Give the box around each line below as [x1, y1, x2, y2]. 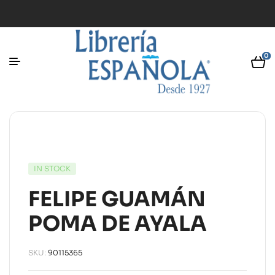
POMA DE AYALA [28, 211, 207, 238]
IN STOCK [34, 164, 71, 174]
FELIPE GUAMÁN [28, 186, 206, 213]
